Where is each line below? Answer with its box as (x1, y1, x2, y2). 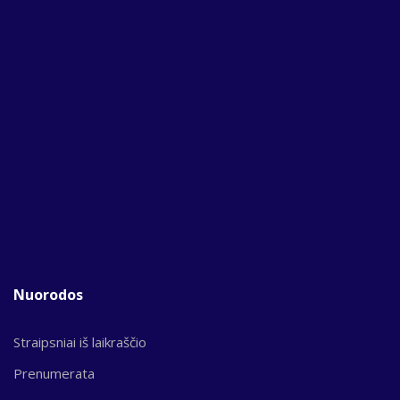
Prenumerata (13, 363, 95, 382)
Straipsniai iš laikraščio (13, 332, 146, 351)
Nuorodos (13, 284, 83, 304)
